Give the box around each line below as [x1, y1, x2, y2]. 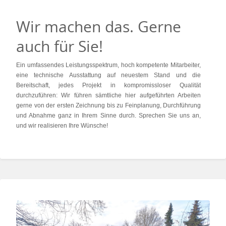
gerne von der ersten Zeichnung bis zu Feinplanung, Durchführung [16, 102, 201, 109]
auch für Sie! [16, 36, 103, 56]
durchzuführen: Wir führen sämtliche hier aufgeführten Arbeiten [16, 92, 201, 99]
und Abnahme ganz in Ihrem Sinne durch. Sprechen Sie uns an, [16, 112, 201, 119]
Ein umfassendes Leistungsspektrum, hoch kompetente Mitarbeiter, [16, 62, 201, 69]
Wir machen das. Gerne [16, 16, 181, 37]
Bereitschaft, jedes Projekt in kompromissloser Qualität [16, 82, 201, 89]
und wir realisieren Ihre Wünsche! [16, 122, 108, 129]
